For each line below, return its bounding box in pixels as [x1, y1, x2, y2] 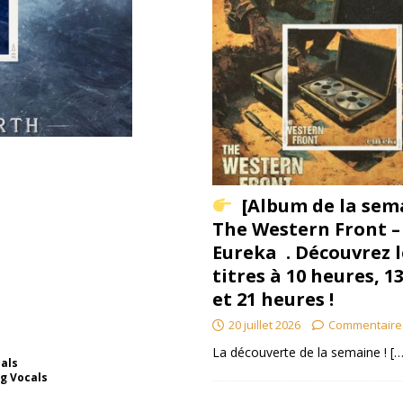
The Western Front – [211, 217, 400, 242]
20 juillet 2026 [228, 317, 300, 334]
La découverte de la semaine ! [211, 344, 390, 362]
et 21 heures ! [211, 287, 334, 312]
